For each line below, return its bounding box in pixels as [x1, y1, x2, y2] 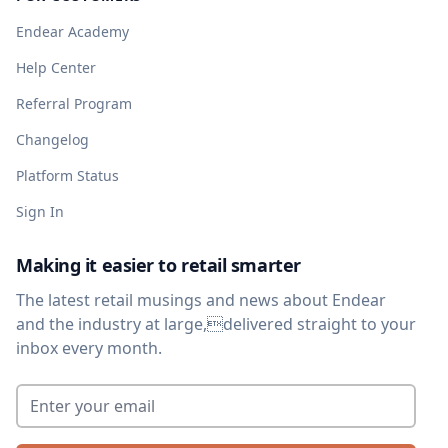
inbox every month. [16, 336, 162, 359]
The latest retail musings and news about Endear [16, 288, 386, 311]
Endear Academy [16, 21, 129, 41]
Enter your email [15, 379, 148, 402]
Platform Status [16, 165, 119, 185]
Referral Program [16, 93, 132, 113]
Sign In [16, 201, 64, 221]
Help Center [16, 57, 96, 77]
